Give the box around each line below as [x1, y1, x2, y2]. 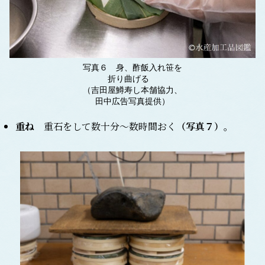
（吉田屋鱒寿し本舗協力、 [83, 85, 182, 95]
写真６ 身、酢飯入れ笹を [83, 63, 182, 73]
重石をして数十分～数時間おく [34, 119, 176, 134]
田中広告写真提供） [95, 96, 170, 106]
